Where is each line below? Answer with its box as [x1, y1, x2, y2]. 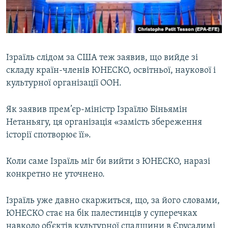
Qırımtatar [9, 32, 49, 41]
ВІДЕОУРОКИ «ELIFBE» [18, 6, 85, 13]
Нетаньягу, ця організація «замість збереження [6, 118, 202, 128]
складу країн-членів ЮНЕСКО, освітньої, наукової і [6, 66, 216, 76]
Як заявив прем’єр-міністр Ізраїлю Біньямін [6, 105, 187, 115]
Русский [9, 13, 42, 23]
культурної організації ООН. [6, 78, 122, 89]
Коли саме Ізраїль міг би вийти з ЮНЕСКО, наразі [6, 157, 210, 167]
